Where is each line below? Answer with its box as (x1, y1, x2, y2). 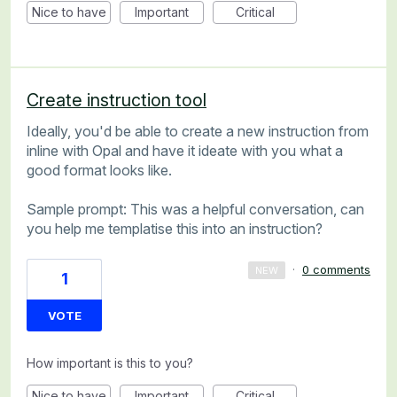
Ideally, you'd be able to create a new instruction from (27, 121, 369, 140)
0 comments (302, 261, 370, 276)
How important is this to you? (27, 354, 193, 370)
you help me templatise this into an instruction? (27, 220, 323, 238)
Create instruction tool (27, 89, 206, 111)
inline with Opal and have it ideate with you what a (27, 141, 343, 160)
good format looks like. (27, 160, 172, 179)
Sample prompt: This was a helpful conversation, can (27, 200, 364, 219)
